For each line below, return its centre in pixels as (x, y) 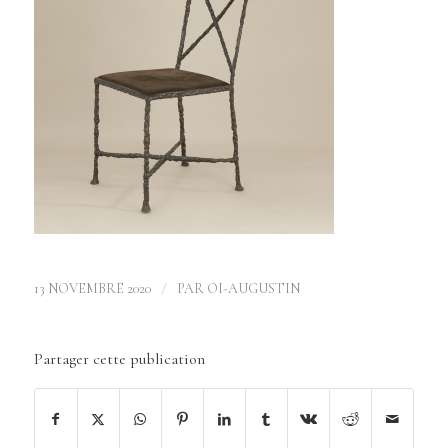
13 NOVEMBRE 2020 (92, 289)
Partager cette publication (119, 359)
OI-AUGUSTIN (253, 289)
